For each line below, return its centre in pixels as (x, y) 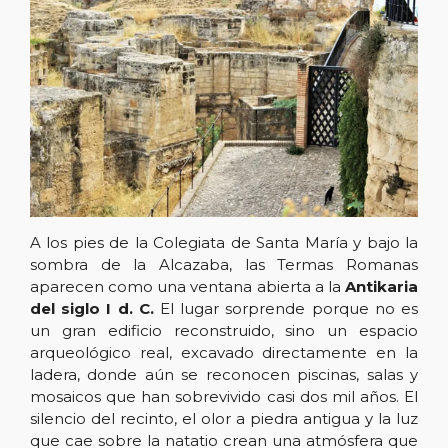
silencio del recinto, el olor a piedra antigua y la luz (224, 418)
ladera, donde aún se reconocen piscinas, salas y (224, 374)
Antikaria (381, 286)
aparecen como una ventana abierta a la (187, 286)
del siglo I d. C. (92, 308)
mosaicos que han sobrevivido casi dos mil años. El (224, 396)
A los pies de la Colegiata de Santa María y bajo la (224, 242)
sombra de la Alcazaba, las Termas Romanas (224, 264)
